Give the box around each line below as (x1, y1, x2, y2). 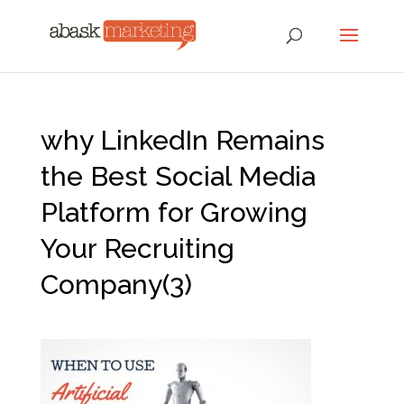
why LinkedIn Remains (40, 124, 325, 156)
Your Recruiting (40, 233, 234, 264)
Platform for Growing (40, 197, 308, 228)
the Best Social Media (40, 161, 316, 192)
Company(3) (40, 269, 192, 300)
